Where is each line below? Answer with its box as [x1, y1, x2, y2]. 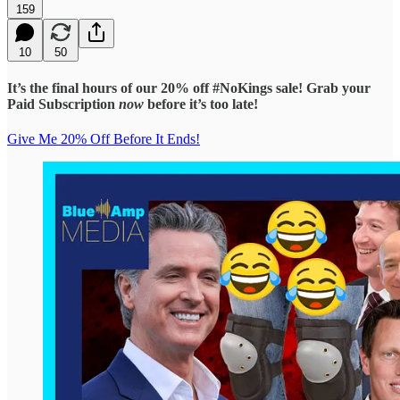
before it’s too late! [144, 96, 258, 112]
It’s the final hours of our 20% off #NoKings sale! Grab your [7, 79, 371, 96]
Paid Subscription [7, 96, 119, 112]
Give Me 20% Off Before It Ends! [7, 131, 200, 147]
